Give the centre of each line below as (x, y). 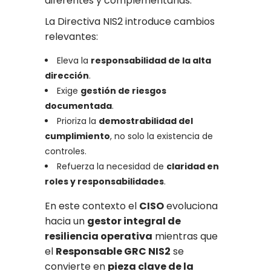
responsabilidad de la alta (151, 61)
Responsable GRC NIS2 (113, 252)
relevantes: (71, 37)
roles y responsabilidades (104, 182)
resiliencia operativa (99, 237)
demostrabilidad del (146, 121)
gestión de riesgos (123, 91)
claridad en (193, 167)
